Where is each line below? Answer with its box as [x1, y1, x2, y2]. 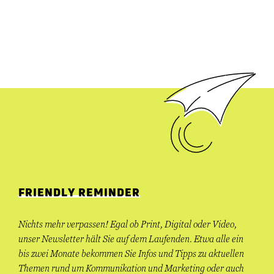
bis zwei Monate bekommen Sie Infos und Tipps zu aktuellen [18, 249, 244, 259]
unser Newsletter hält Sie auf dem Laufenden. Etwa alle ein [18, 234, 243, 245]
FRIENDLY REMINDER [18, 187, 140, 199]
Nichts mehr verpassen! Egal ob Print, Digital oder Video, [18, 220, 237, 230]
